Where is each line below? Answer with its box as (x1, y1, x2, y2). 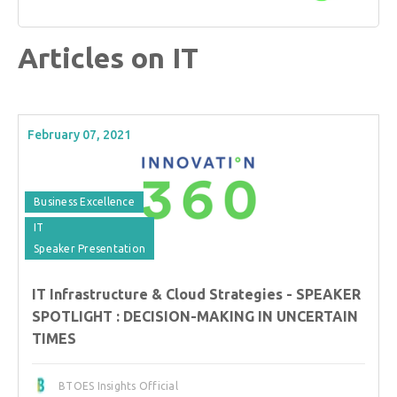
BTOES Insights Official (58, 379, 178, 392)
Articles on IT (18, 41, 198, 74)
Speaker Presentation (34, 242, 145, 254)
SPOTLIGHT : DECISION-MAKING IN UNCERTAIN (32, 307, 358, 324)
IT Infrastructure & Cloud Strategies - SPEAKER (32, 285, 361, 302)
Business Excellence (34, 195, 135, 207)
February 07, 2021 (27, 127, 131, 142)
